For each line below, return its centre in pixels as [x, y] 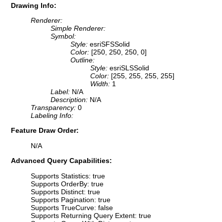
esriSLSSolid [129, 68]
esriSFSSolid [110, 44]
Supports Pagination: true [71, 199]
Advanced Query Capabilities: [61, 161]
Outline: [83, 60]
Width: [101, 84]
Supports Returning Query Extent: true [91, 215]
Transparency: [54, 108]
